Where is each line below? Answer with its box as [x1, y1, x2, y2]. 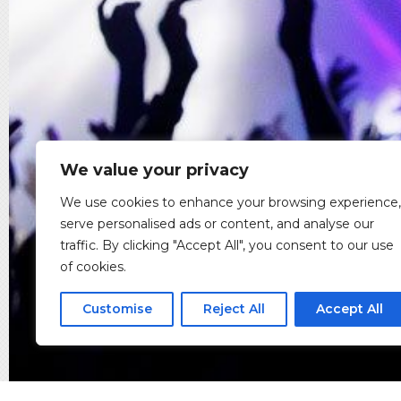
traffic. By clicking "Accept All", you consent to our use [60, 237, 394, 253]
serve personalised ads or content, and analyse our [60, 216, 374, 232]
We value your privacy [60, 160, 249, 180]
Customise [81, 301, 152, 317]
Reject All [202, 301, 265, 317]
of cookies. [60, 259, 126, 275]
